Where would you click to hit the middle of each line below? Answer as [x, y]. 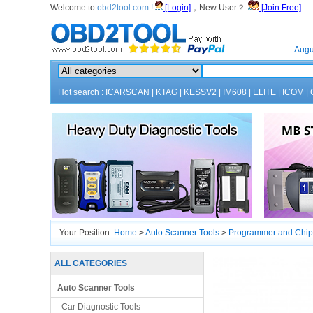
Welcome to [74, 8]
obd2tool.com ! [125, 8]
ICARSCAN [128, 92]
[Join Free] [280, 8]
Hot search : [82, 92]
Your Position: [87, 233]
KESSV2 [200, 92]
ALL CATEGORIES [91, 263]
